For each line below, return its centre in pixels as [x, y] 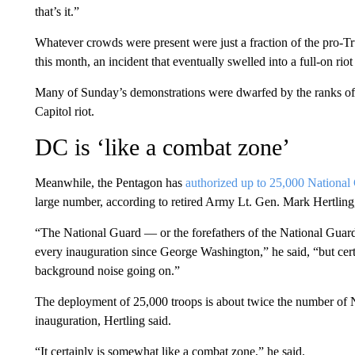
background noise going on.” [107, 271]
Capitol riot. [64, 111]
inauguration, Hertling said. [103, 321]
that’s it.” [57, 11]
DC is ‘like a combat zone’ [162, 147]
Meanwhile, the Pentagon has [110, 183]
